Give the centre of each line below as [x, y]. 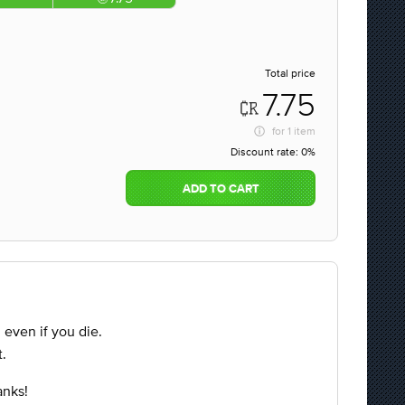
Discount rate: [266, 152]
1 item [301, 131]
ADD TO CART [221, 189]
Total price [290, 73]
